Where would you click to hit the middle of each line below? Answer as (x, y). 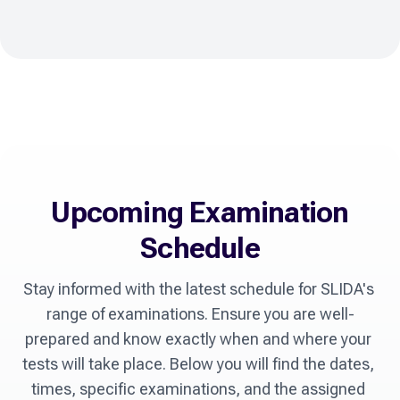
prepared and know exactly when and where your (198, 339)
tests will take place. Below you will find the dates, (198, 364)
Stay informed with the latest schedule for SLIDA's (198, 289)
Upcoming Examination (200, 213)
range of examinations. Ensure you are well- (200, 314)
